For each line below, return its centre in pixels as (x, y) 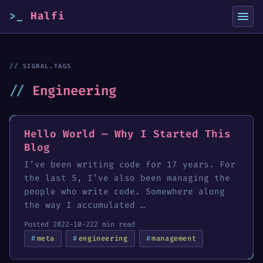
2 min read (114, 225)
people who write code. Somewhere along (124, 192)
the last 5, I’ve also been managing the (127, 178)
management (174, 239)
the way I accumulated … (85, 205)
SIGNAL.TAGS (47, 66)
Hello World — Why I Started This (127, 134)
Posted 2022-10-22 (59, 225)
